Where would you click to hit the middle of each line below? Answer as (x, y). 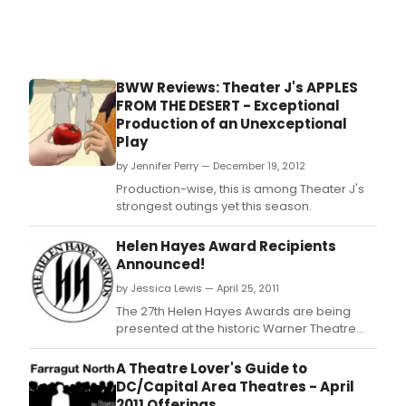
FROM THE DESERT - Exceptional (228, 106)
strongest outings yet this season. (214, 207)
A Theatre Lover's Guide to (212, 369)
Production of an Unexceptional (232, 124)
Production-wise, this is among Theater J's (240, 189)
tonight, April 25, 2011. (176, 346)
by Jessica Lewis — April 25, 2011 (198, 289)
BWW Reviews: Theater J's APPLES (237, 88)
